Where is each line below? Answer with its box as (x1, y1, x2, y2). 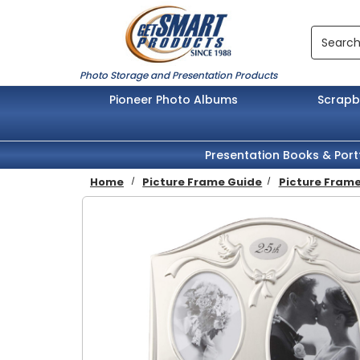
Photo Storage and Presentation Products (80, 67, 277, 82)
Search (310, 27, 350, 43)
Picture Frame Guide (142, 174, 263, 190)
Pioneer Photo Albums (109, 91, 239, 108)
